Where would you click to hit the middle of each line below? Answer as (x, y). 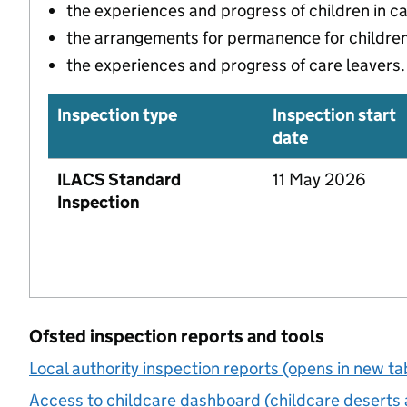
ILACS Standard (119, 179)
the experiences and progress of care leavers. (236, 65)
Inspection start (334, 114)
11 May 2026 (319, 179)
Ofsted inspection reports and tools (177, 336)
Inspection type (117, 114)
